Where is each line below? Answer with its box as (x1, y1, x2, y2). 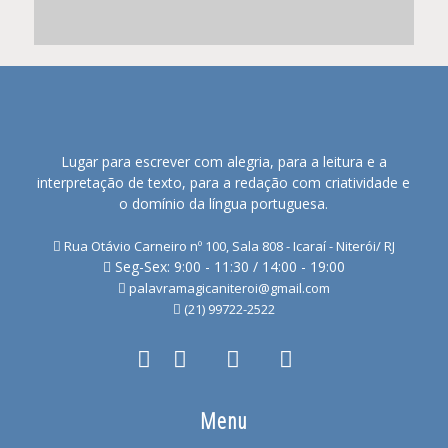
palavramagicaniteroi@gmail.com (125, 279, 330, 298)
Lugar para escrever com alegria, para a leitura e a (60, 152, 387, 172)
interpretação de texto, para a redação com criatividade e (37, 173, 411, 193)
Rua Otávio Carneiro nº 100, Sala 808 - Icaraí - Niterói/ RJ (60, 237, 395, 256)
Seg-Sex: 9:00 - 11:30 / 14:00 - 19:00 (110, 257, 345, 277)
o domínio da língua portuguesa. (119, 194, 329, 214)
